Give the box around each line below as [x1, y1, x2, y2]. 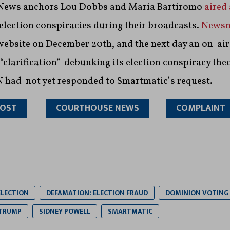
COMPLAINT [176, 100, 225, 116]
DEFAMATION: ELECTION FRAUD [46, 186, 148, 199]
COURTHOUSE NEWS [55, 100, 139, 116]
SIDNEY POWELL [39, 205, 90, 217]
